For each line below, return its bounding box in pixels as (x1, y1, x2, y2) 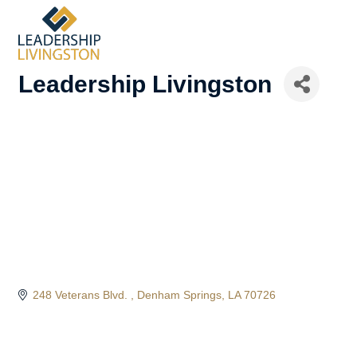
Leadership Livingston (18, 70, 272, 97)
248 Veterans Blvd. (32, 288, 131, 302)
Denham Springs (136, 288, 222, 302)
